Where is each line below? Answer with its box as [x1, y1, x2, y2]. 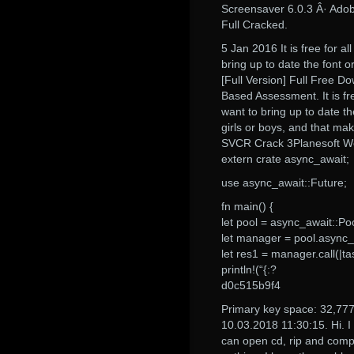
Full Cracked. [221, 18, 288, 31]
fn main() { [221, 200, 273, 213]
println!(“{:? [221, 263, 277, 276]
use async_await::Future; [221, 176, 347, 189]
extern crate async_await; [221, 153, 349, 165]
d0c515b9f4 [221, 279, 281, 292]
